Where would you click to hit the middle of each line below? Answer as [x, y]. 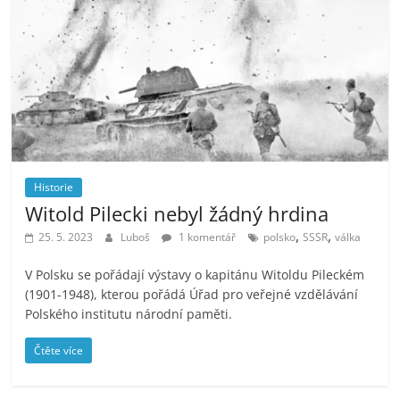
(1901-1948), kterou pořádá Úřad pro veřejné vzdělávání [192, 295]
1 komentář [206, 237]
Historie [54, 187]
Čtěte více [59, 351]
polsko [280, 237]
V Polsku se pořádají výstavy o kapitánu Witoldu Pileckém [195, 275]
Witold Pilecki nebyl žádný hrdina [177, 214]
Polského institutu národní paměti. [129, 314]
